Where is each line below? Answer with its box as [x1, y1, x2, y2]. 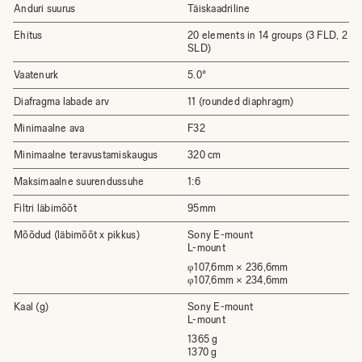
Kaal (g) [14, 301, 49, 313]
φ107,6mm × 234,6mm [187, 274, 291, 286]
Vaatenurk [14, 69, 59, 81]
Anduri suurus [14, 2, 76, 15]
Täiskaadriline [187, 2, 250, 15]
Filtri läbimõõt [14, 202, 77, 214]
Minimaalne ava [14, 122, 85, 134]
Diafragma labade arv [14, 95, 110, 107]
